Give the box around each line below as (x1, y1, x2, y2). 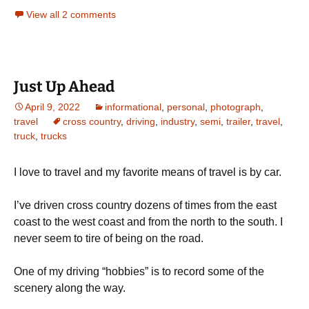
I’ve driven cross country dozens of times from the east (14, 199, 277, 212)
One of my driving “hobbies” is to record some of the (14, 266, 264, 278)
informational (105, 101, 161, 113)
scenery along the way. (14, 282, 126, 295)
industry (161, 116, 195, 128)
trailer (226, 116, 250, 128)
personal (167, 101, 205, 113)
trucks (41, 130, 67, 142)
